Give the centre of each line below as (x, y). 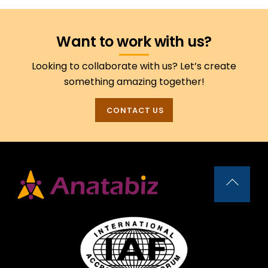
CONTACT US (135, 111)
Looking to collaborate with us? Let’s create (134, 66)
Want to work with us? (134, 42)
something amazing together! (134, 82)
